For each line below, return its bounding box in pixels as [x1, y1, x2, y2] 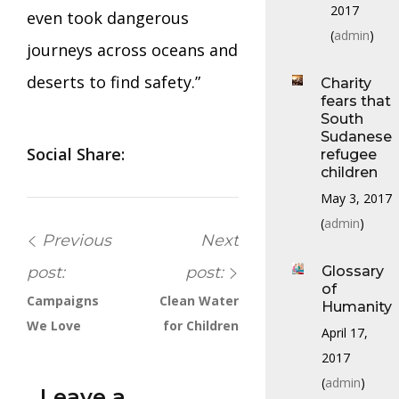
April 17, [322, 323, 368, 341]
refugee [321, 145, 377, 163]
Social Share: [27, 142, 125, 165]
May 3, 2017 [321, 189, 392, 207]
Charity [321, 74, 371, 92]
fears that [321, 92, 391, 110]
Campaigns [27, 291, 99, 309]
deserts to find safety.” [27, 70, 200, 93]
